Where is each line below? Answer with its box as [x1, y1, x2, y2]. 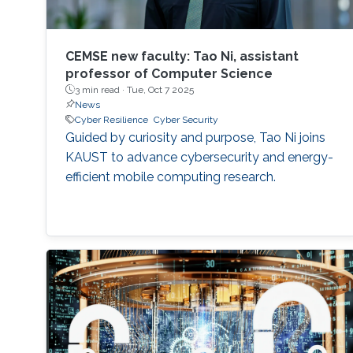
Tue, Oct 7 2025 [126, 84, 194, 95]
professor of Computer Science [65, 65, 273, 81]
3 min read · [74, 84, 127, 95]
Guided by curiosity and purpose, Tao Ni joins [65, 129, 325, 145]
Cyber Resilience [74, 113, 148, 125]
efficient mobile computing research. [65, 169, 276, 184]
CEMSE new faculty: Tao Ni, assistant [65, 48, 299, 64]
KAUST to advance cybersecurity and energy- [65, 149, 333, 165]
